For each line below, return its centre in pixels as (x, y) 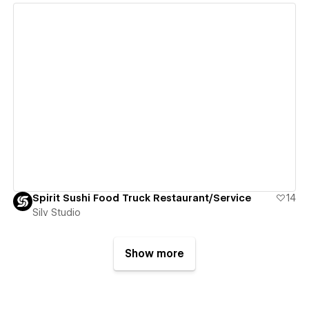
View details (149, 98)
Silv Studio (56, 213)
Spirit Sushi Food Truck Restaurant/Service (141, 198)
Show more (154, 254)
